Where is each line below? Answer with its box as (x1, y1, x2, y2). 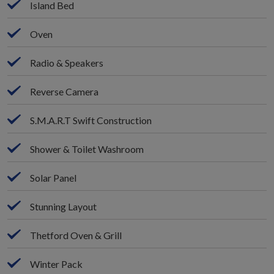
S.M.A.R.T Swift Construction (30, 114, 152, 126)
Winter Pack (30, 257, 83, 270)
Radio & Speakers (30, 56, 104, 68)
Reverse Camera (30, 85, 99, 97)
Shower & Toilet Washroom (30, 143, 144, 155)
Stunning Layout (30, 200, 97, 212)
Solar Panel (30, 171, 77, 183)
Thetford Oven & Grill (30, 229, 122, 241)
